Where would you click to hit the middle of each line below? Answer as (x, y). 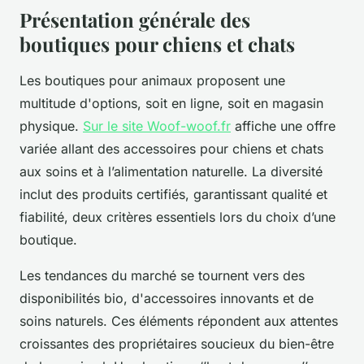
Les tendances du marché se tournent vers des (162, 275)
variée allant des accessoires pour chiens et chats (171, 148)
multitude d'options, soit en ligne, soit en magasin (171, 103)
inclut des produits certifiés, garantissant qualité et (173, 194)
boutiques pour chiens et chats (157, 43)
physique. (51, 126)
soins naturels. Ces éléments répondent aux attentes (179, 321)
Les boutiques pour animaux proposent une (152, 80)
